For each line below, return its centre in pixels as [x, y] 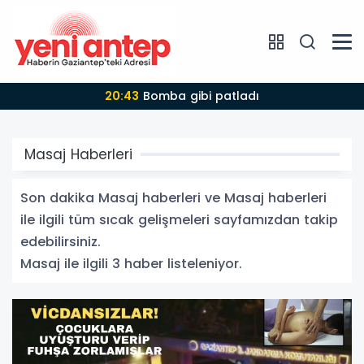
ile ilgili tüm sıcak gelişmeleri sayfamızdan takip [179, 220]
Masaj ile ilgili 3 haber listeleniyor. [131, 264]
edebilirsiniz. [61, 242]
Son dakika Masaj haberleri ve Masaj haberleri [173, 198]
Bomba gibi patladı [201, 96]
